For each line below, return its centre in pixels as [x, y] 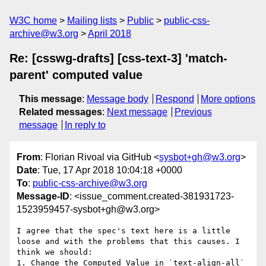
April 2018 [110, 34]
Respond [175, 99]
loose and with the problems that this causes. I [128, 242]
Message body [118, 99]
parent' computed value [76, 75]
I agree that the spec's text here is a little [123, 231]
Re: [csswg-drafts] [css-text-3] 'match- [118, 58]
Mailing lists [92, 20]
